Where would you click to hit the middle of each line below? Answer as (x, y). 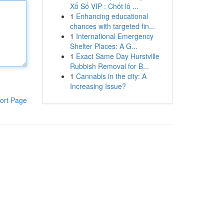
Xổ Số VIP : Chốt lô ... (104, 6)
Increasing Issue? (98, 86)
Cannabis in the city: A (111, 76)
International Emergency (114, 36)
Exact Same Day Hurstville (117, 56)
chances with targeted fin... (112, 26)
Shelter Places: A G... (103, 46)
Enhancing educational (112, 16)
